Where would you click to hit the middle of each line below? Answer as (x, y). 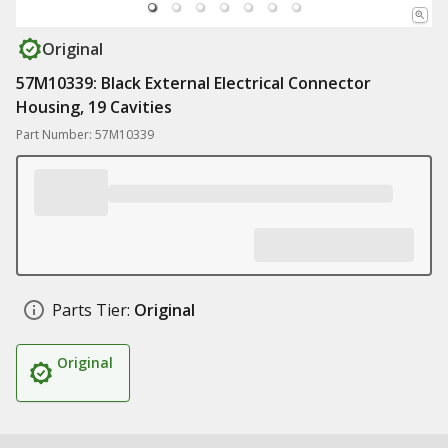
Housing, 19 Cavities (94, 107)
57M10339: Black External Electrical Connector (193, 83)
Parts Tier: (91, 310)
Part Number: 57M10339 (85, 134)
